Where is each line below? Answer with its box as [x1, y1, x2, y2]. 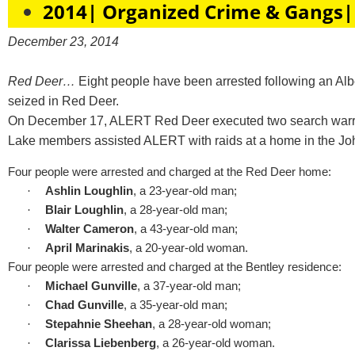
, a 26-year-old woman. [156, 337, 275, 350]
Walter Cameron [45, 223, 134, 236]
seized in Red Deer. [8, 94, 119, 108]
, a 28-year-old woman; [152, 318, 271, 331]
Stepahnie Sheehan [45, 318, 152, 331]
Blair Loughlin [45, 204, 124, 217]
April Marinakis [45, 242, 129, 255]
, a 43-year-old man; [134, 223, 238, 236]
